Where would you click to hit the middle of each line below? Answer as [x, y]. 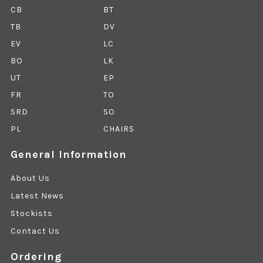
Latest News [37, 196]
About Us [30, 178]
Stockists [31, 214]
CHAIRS [119, 129]
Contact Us [35, 231]
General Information [68, 155]
